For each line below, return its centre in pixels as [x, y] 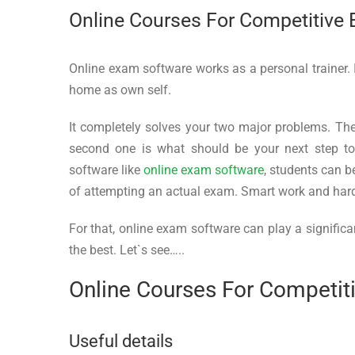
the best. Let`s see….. [127, 250]
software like [107, 170]
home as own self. [120, 90]
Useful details [121, 341]
